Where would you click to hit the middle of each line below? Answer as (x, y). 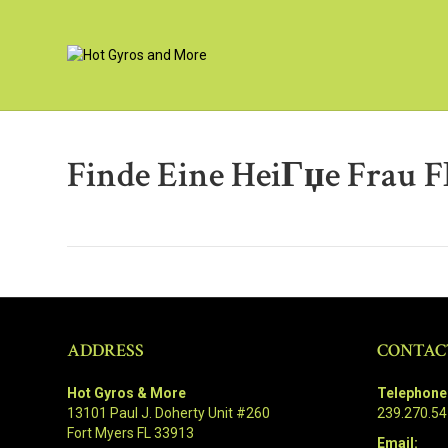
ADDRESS (106, 350)
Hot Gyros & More (127, 393)
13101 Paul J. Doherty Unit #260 (169, 413)
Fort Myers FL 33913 (131, 433)
